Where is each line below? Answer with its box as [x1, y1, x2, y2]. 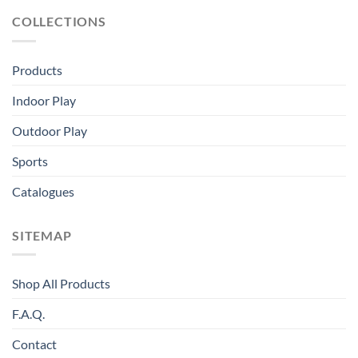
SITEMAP [12, 227, 72, 243]
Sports [12, 153, 48, 169]
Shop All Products [12, 276, 110, 292]
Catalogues [12, 183, 74, 199]
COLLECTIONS [12, 14, 106, 30]
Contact [12, 336, 57, 352]
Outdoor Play [12, 122, 87, 138]
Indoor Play [12, 92, 76, 108]
